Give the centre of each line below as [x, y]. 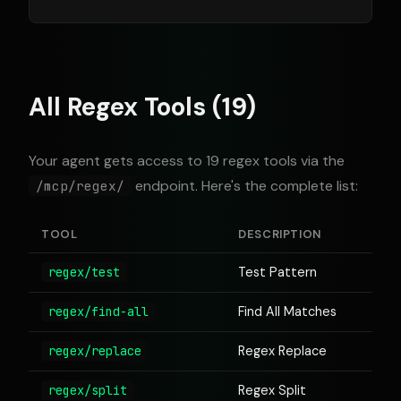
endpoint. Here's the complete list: [245, 186]
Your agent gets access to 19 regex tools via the [187, 161]
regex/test [84, 272]
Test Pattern [277, 272]
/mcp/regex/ [80, 186]
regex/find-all [98, 311]
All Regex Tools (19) [142, 107]
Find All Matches [287, 311]
